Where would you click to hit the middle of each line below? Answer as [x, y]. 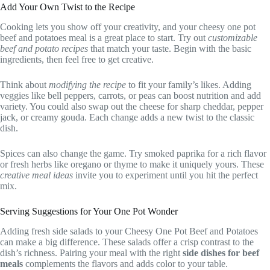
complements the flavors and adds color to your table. [125, 263]
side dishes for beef [221, 253]
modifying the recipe [87, 84]
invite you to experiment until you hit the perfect [165, 175]
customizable [233, 37]
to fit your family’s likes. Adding [189, 84]
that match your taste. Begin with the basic [170, 48]
